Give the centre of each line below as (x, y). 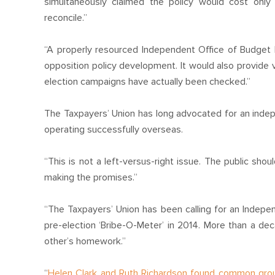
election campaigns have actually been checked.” (147, 81)
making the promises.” (91, 177)
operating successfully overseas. (114, 129)
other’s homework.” (85, 241)
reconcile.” (66, 17)
